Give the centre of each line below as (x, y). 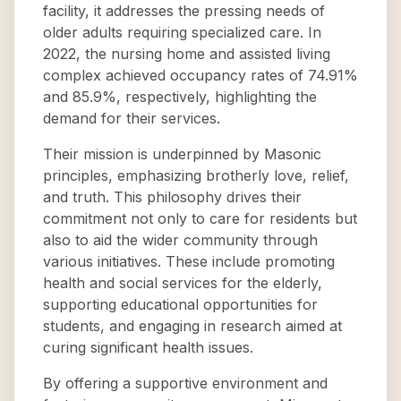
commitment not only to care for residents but (200, 218)
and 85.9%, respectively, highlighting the (180, 97)
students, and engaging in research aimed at (192, 326)
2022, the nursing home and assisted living (187, 54)
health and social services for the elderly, (183, 283)
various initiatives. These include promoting (189, 261)
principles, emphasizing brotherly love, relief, (196, 175)
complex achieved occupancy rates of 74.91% (200, 75)
